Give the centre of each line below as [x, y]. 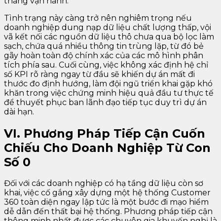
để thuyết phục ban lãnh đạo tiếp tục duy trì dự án [105, 102]
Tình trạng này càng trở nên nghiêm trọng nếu [98, 18]
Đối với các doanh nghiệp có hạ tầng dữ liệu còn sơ [104, 184]
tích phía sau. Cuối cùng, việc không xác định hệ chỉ [106, 65]
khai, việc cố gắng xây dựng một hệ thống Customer [107, 193]
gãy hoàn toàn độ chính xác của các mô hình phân [104, 55]
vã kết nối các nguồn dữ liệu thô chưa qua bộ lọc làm [109, 37]
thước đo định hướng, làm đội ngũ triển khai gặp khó [108, 83]
